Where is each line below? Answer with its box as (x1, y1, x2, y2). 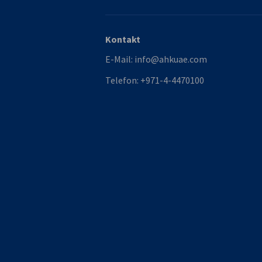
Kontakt (105, 33, 140, 45)
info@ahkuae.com (135, 53, 207, 65)
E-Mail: (105, 53, 135, 65)
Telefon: (105, 74, 140, 86)
